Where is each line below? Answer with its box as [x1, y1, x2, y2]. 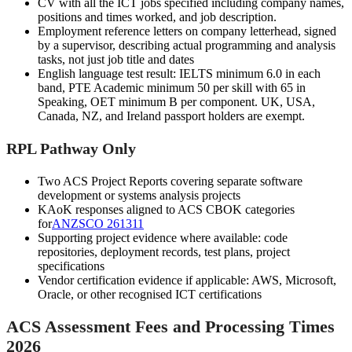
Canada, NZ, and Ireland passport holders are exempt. [38, 109, 305, 123]
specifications [38, 259, 104, 273]
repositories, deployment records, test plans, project [38, 245, 290, 259]
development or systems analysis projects [38, 189, 240, 203]
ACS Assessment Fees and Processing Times [6, 316, 335, 336]
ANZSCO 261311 [52, 217, 144, 231]
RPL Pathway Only [6, 140, 136, 158]
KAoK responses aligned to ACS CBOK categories [38, 203, 295, 217]
